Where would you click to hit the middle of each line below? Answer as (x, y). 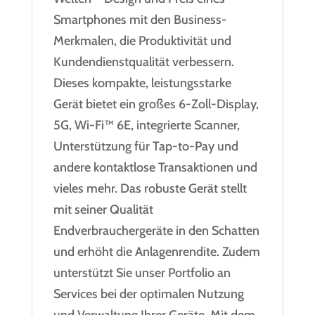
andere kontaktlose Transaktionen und (155, 167)
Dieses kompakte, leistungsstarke (142, 83)
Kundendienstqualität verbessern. (143, 62)
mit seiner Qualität (103, 209)
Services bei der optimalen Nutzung (148, 294)
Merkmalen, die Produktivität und (142, 40)
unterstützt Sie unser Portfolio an (142, 272)
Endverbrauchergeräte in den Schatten (156, 230)
